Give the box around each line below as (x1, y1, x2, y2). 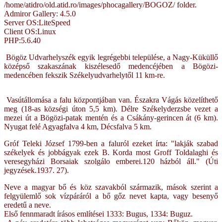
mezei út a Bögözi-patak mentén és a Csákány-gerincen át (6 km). (4, 113, 218, 122)
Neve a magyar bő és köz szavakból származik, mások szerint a (4, 182, 218, 191)
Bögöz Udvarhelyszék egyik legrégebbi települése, (4, 53, 167, 61)
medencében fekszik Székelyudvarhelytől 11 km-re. (4, 70, 165, 79)
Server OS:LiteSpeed (4, 18, 70, 27)
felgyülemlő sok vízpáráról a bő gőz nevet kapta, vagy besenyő (4, 191, 218, 200)
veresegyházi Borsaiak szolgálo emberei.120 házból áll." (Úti (4, 157, 218, 166)
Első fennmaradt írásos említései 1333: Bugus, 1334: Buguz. (4, 209, 195, 218)
